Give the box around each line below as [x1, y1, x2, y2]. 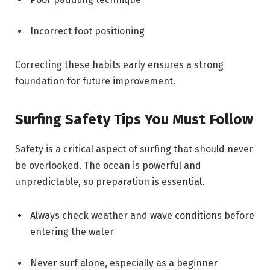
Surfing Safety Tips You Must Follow [15, 111, 253, 128]
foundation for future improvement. [15, 75, 175, 87]
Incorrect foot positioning [30, 25, 145, 37]
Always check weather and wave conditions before [30, 209, 254, 221]
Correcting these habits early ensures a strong [15, 58, 224, 71]
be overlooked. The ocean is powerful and [15, 160, 201, 172]
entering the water [30, 225, 114, 237]
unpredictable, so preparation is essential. [15, 176, 204, 188]
